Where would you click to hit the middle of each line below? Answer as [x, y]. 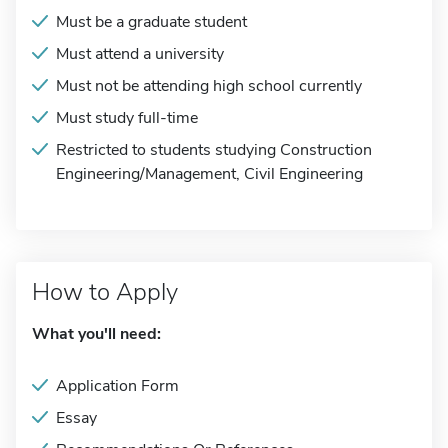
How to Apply [105, 292]
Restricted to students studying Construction [214, 150]
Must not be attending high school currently [209, 86]
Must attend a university [140, 54]
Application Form [117, 386]
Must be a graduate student [151, 22]
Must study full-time [127, 118]
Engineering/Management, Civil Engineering [209, 174]
